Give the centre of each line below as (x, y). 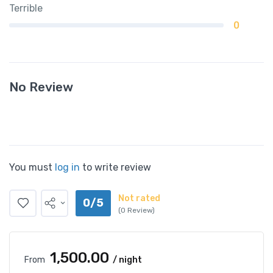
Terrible (26, 8)
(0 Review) (136, 210)
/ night (127, 260)
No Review (41, 87)
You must (32, 167)
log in (67, 167)
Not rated (139, 198)
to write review (115, 167)
